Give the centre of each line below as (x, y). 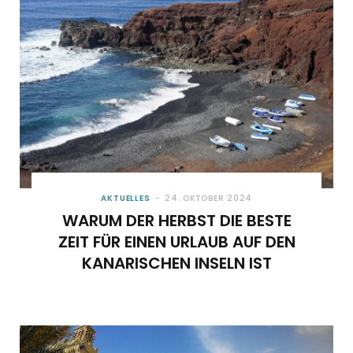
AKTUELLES (126, 199)
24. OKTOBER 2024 (209, 199)
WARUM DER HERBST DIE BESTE (176, 221)
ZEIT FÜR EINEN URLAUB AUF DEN (176, 242)
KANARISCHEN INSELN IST (176, 264)
